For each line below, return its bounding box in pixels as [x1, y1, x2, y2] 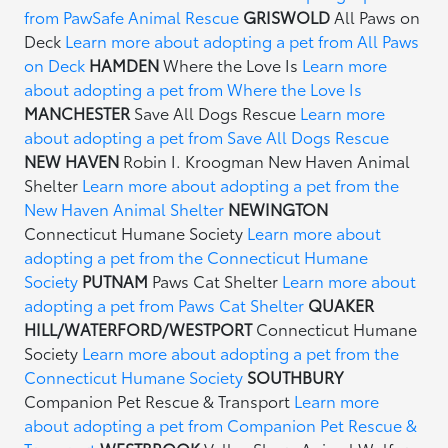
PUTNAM [82, 269, 149, 292]
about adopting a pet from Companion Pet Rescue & [24, 413, 418, 436]
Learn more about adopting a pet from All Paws [65, 29, 420, 52]
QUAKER [308, 293, 375, 316]
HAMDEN [89, 53, 164, 76]
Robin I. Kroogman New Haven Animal [119, 149, 411, 172]
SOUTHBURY [247, 365, 344, 388]
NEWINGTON [228, 197, 329, 220]
